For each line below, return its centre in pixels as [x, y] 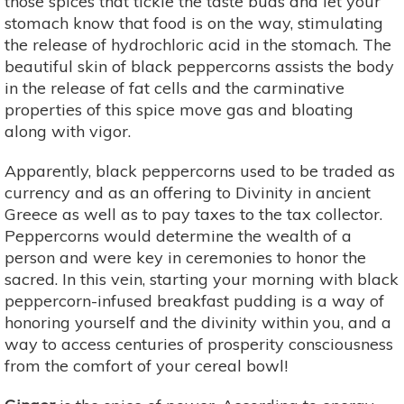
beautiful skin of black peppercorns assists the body [199, 66]
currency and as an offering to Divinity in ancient [188, 192]
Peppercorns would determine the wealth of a [178, 235]
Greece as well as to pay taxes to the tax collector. [193, 214]
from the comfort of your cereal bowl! [146, 365]
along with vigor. [68, 131]
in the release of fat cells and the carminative [174, 87]
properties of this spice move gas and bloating [179, 109]
